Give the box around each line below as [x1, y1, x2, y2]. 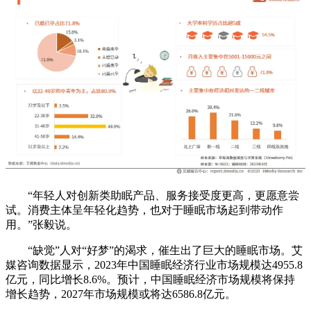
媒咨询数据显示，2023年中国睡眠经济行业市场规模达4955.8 [6, 258, 303, 271]
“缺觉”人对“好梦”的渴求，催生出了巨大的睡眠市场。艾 [6, 244, 303, 256]
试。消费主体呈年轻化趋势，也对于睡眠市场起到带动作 [6, 203, 283, 216]
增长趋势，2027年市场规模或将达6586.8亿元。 [6, 287, 236, 300]
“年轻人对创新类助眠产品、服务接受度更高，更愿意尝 [6, 189, 299, 201]
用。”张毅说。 [6, 218, 77, 230]
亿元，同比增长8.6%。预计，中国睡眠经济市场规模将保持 [6, 273, 295, 285]
